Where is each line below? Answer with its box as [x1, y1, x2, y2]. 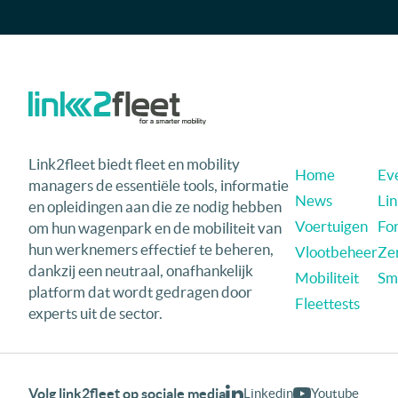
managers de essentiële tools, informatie [28, 176, 289, 194]
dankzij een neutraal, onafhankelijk [28, 261, 253, 279]
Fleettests [295, 294, 360, 312]
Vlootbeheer [295, 243, 378, 260]
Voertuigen [295, 217, 368, 235]
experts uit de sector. [28, 304, 163, 322]
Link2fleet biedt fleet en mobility [28, 155, 240, 172]
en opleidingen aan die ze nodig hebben [28, 197, 282, 215]
